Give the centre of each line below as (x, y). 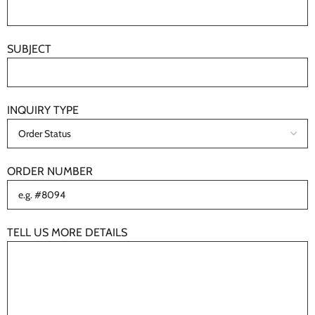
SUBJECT (29, 49)
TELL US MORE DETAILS (67, 232)
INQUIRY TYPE (43, 110)
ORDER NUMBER (50, 171)
